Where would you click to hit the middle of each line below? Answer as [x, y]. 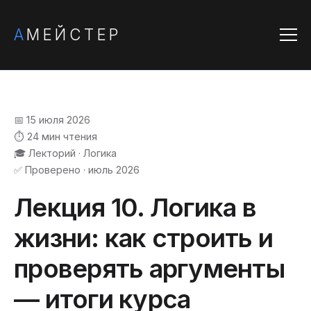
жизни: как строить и [144, 238]
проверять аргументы [150, 268]
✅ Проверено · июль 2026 [77, 170]
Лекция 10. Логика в [135, 207]
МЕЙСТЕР [74, 34]
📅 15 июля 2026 [52, 120]
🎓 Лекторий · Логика [65, 153]
